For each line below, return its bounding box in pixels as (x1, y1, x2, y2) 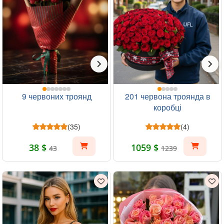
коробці (153, 101, 181, 113)
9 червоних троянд (21, 90, 91, 102)
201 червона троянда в (124, 90, 210, 102)
